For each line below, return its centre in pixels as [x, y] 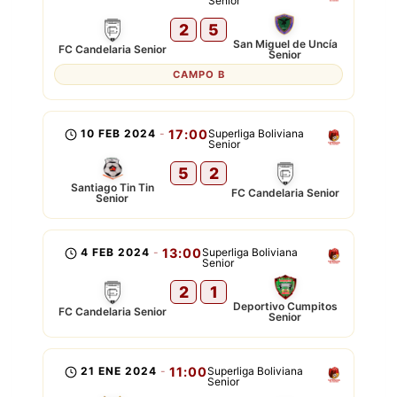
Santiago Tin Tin [112, 187]
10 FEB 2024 [119, 133]
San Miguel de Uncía [285, 44]
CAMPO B [198, 74]
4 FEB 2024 [116, 252]
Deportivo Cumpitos [285, 306]
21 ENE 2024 [119, 371]
